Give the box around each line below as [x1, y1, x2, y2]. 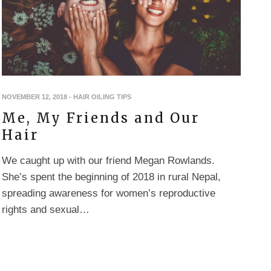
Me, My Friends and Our [2, 109, 200, 126]
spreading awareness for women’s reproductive [2, 187, 215, 199]
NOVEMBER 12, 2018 [2, 93, 67, 100]
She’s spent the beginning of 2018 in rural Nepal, [2, 171, 221, 183]
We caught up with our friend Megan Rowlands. [2, 154, 215, 166]
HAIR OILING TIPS [73, 93, 131, 100]
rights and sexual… [2, 203, 90, 215]
